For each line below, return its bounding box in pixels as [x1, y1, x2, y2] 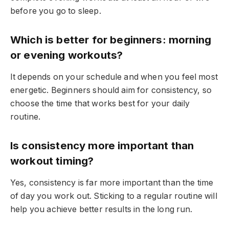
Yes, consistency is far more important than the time [10, 178, 214, 188]
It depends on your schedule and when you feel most [10, 72, 218, 82]
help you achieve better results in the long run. [10, 204, 193, 215]
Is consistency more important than [10, 139, 194, 152]
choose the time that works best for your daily [10, 99, 190, 109]
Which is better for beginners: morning [10, 33, 212, 46]
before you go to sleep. [10, 6, 101, 16]
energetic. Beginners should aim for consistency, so [10, 85, 212, 96]
